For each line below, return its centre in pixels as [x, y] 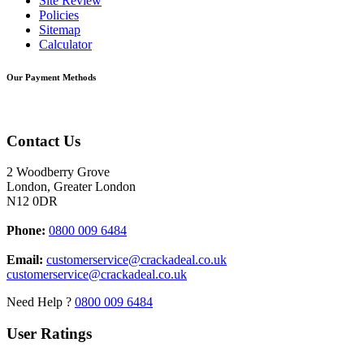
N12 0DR [32, 201]
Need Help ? [41, 302]
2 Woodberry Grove [58, 172]
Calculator [65, 45]
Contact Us [43, 141]
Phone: [26, 231]
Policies [59, 15]
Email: [25, 260]
